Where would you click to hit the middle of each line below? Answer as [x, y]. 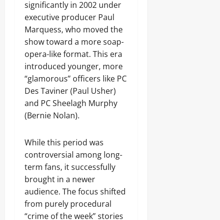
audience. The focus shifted [75, 192]
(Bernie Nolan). [52, 115]
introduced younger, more [74, 66]
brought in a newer [60, 179]
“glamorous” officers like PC [76, 79]
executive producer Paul [69, 17]
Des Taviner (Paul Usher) [70, 91]
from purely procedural [68, 204]
